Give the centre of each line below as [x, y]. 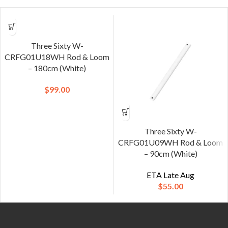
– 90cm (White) [170, 153]
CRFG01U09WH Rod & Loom [170, 142]
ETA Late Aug [170, 175]
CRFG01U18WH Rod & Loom [57, 57]
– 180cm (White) [57, 68]
